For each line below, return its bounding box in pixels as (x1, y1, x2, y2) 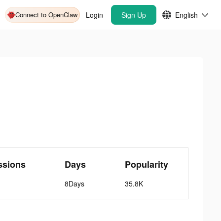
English (175, 10, 198, 20)
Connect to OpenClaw (15, 10, 77, 19)
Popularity (125, 158, 169, 171)
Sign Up (121, 10, 146, 20)
